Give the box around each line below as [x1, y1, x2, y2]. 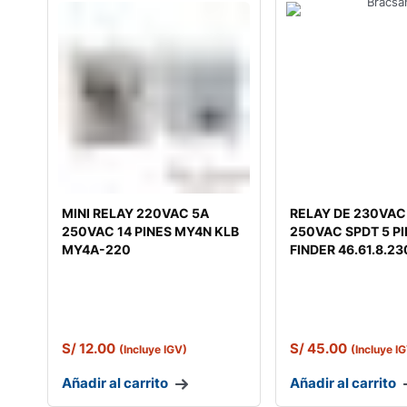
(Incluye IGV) [119, 342, 187, 357]
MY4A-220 [62, 242, 131, 258]
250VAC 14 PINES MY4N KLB [62, 223, 239, 240]
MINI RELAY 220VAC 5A [62, 205, 209, 222]
